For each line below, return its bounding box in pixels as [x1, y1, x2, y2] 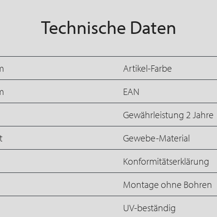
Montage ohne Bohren [123, 178, 212, 190]
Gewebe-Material [123, 131, 190, 144]
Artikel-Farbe [123, 62, 172, 74]
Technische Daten [41, 15, 176, 39]
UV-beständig [123, 201, 176, 214]
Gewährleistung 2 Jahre [123, 108, 214, 121]
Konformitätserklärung [123, 155, 209, 167]
